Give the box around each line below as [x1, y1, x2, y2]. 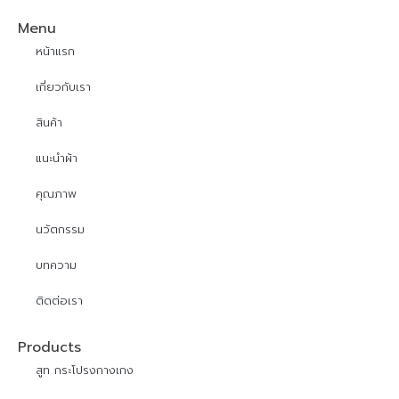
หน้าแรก [36, 42, 75, 60]
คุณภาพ [36, 184, 77, 202]
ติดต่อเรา [36, 291, 83, 309]
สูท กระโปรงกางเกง [36, 361, 134, 379]
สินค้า [36, 113, 62, 131]
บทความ [36, 256, 77, 273]
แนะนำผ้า [36, 149, 77, 167]
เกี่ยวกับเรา [36, 77, 91, 95]
